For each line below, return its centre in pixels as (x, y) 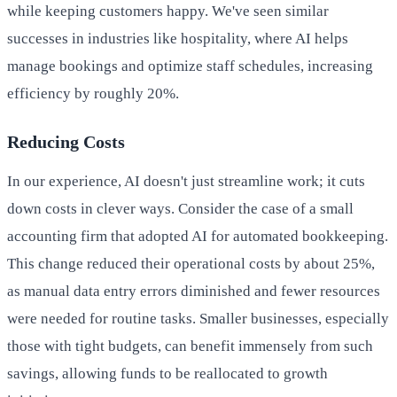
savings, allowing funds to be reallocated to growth (167, 374)
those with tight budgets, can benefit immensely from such (190, 346)
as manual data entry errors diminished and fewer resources (194, 292)
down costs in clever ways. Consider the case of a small (180, 209)
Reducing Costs (66, 142)
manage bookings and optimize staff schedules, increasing (190, 66)
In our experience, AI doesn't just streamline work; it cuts (186, 182)
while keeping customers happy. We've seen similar (168, 12)
